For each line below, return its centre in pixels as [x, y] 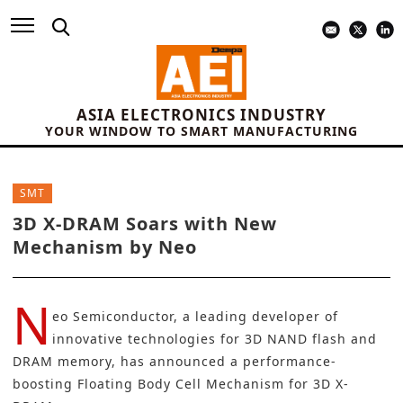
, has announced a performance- [224, 362]
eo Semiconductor [113, 317]
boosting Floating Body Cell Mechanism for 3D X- [181, 384]
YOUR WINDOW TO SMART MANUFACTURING [201, 131]
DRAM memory [62, 362]
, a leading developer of [256, 317]
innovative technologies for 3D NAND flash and [215, 339]
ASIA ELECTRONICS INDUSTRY [201, 115]
